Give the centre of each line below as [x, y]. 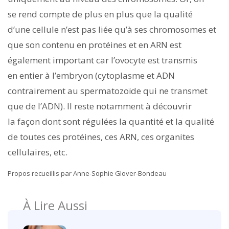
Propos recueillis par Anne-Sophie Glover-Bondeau [87, 173]
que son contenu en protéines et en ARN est [95, 44]
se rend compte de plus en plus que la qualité [100, 14]
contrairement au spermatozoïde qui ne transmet [108, 90]
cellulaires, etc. [38, 152]
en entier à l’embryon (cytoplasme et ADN [91, 75]
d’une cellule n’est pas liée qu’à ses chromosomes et [112, 29]
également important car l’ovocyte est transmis [102, 60]
